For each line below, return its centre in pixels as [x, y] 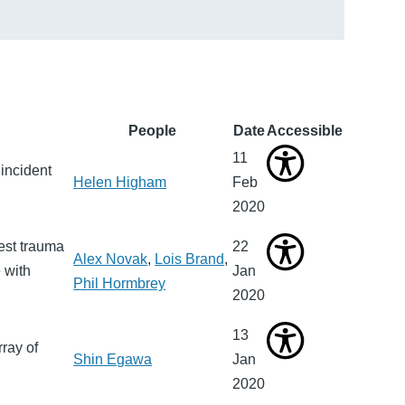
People [152, 131]
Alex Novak [111, 259]
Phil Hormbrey [120, 284]
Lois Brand [190, 259]
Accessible [305, 131]
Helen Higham [120, 183]
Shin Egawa [113, 360]
